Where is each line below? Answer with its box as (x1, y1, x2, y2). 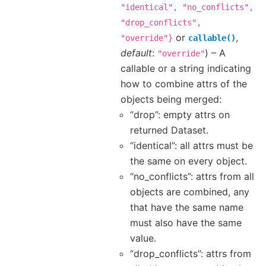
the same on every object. (130, 155, 247, 167)
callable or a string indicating (121, 62, 251, 75)
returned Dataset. (130, 124, 208, 137)
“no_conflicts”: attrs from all (130, 170, 254, 183)
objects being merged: (121, 93, 221, 106)
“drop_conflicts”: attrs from (130, 248, 251, 260)
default (121, 47, 152, 59)
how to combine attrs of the (121, 78, 247, 90)
